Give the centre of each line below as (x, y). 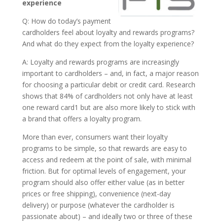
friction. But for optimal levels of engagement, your (104, 171)
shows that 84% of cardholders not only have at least (107, 96)
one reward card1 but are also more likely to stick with (109, 107)
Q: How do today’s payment (66, 21)
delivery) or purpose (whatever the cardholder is (98, 205)
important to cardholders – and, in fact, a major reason (110, 73)
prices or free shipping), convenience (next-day (96, 193)
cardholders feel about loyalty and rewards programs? (108, 32)
